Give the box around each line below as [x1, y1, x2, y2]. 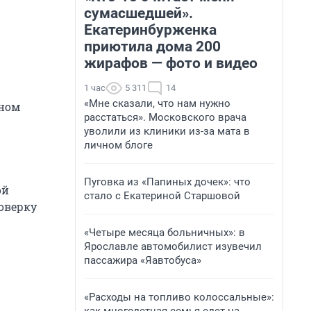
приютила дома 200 [84, 38, 221, 55]
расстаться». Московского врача [84, 111, 246, 124]
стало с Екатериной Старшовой [84, 190, 240, 202]
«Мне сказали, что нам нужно [84, 97, 230, 110]
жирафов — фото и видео [84, 55, 258, 72]
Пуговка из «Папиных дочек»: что [84, 176, 251, 188]
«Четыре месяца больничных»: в [84, 226, 245, 239]
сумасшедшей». [84, 5, 193, 22]
